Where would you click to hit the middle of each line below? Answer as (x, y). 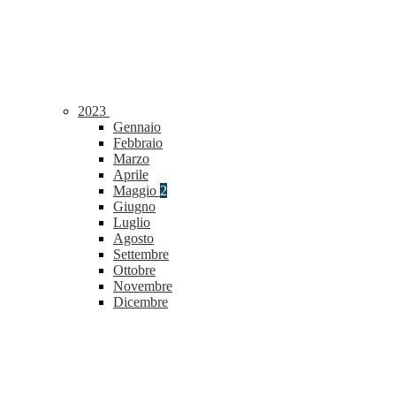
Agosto (133, 239)
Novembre (143, 286)
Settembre (141, 255)
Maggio (137, 191)
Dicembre (141, 302)
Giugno (134, 207)
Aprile (131, 175)
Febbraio (138, 143)
